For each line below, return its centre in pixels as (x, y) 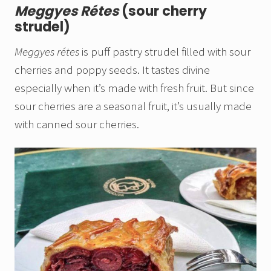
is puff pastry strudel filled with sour (165, 51)
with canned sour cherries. (77, 124)
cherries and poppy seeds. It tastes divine (112, 69)
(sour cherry (163, 11)
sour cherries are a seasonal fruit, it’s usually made (133, 106)
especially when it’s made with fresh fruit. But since (134, 87)
